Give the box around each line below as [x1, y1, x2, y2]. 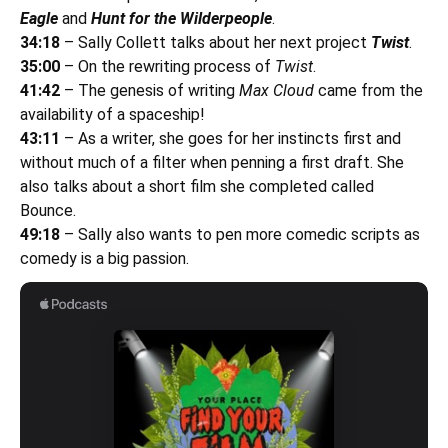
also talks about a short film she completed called [20, 177, 374, 197]
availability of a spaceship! [20, 105, 205, 125]
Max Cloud [235, 81, 314, 101]
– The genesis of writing [64, 81, 235, 101]
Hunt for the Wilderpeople [91, 9, 272, 29]
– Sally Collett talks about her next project [64, 33, 371, 53]
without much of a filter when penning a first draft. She [20, 153, 404, 173]
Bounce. [20, 201, 76, 221]
